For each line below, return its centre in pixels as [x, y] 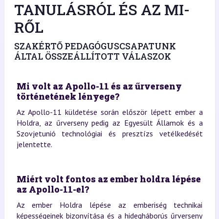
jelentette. [34, 144]
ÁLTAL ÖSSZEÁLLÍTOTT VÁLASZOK [92, 56]
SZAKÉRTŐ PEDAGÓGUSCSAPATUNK [95, 46]
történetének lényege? [68, 96]
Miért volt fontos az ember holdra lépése [109, 179]
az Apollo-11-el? [53, 189]
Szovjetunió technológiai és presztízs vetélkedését [109, 133]
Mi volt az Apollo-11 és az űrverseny [99, 86]
